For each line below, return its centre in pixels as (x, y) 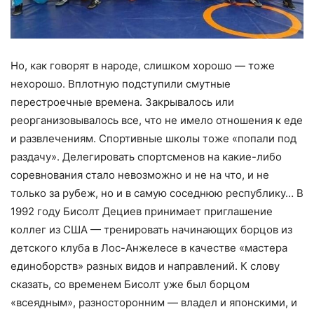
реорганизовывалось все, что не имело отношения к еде (157, 120)
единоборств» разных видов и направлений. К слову (145, 266)
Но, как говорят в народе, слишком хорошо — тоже (143, 65)
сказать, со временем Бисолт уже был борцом (130, 284)
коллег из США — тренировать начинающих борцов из (151, 229)
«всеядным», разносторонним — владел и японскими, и (154, 302)
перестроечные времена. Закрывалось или (122, 102)
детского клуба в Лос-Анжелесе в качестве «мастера (149, 247)
